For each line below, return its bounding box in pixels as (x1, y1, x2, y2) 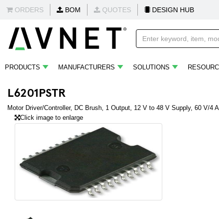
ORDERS (13, 6, 44, 14)
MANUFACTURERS (58, 64, 115, 71)
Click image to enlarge (20, 114, 83, 121)
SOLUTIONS (133, 64, 170, 71)
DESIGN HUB (150, 6, 194, 14)
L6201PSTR (7, 84, 66, 100)
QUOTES (100, 6, 131, 14)
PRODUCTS (5, 64, 40, 71)
